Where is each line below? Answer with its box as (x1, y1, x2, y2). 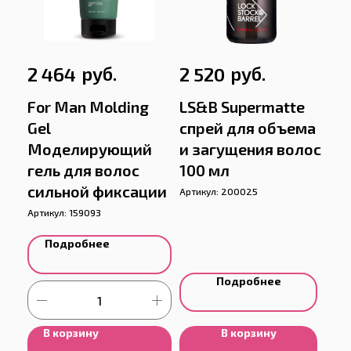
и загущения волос (179, 139, 321, 159)
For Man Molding (27, 97, 149, 117)
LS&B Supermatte (179, 97, 305, 117)
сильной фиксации (27, 182, 167, 201)
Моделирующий (27, 139, 152, 159)
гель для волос (27, 161, 139, 180)
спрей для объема (179, 118, 316, 138)
